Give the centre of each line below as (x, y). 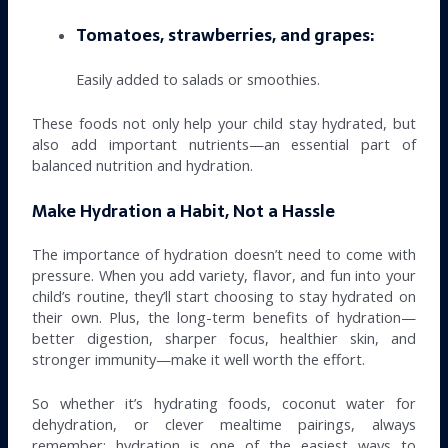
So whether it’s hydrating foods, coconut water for (224, 402)
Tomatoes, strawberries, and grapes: (225, 35)
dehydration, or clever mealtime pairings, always (224, 423)
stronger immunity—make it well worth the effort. (199, 358)
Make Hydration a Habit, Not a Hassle (184, 211)
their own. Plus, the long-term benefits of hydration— (224, 316)
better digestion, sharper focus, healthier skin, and (224, 337)
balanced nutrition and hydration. (143, 165)
